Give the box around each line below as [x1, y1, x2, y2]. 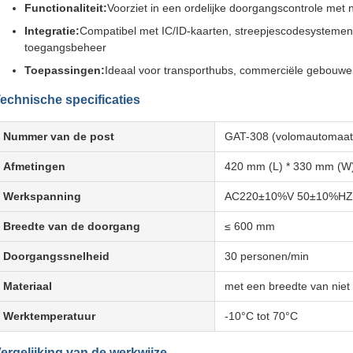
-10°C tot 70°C [225, 310, 298, 322]
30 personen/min [225, 250, 309, 262]
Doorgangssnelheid [3, 250, 110, 262]
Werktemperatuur [3, 310, 95, 322]
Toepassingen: [24, 64, 105, 76]
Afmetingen [3, 160, 65, 173]
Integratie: [24, 24, 80, 37]
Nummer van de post [3, 130, 114, 143]
